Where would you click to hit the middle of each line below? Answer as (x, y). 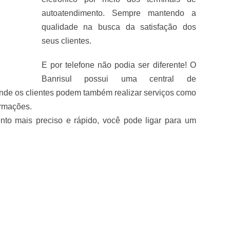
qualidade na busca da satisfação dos (119, 27)
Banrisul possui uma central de (119, 79)
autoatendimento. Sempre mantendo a (119, 13)
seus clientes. (66, 41)
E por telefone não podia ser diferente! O (119, 65)
